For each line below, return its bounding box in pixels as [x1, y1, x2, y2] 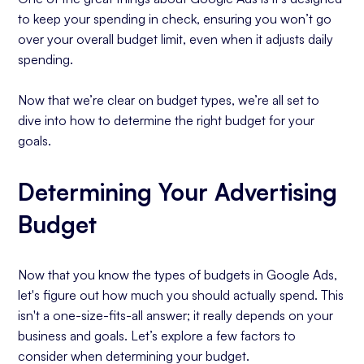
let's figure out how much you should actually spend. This [18, 287, 344, 303]
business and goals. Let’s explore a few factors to [18, 327, 297, 344]
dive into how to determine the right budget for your [18, 112, 315, 128]
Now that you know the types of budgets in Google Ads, [18, 266, 338, 283]
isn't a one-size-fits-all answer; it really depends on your [18, 307, 334, 323]
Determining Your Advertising [18, 177, 338, 206]
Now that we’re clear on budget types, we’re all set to [18, 92, 320, 108]
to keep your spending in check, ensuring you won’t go [18, 11, 332, 27]
